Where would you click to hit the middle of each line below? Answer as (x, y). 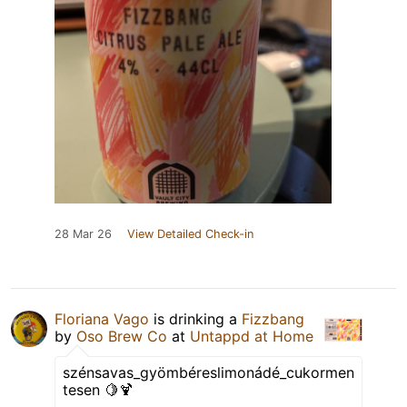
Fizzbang (273, 318)
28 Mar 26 (83, 233)
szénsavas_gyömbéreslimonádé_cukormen (208, 372)
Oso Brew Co (122, 336)
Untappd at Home (252, 336)
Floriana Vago (102, 318)
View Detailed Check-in (190, 233)
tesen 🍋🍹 (98, 389)
